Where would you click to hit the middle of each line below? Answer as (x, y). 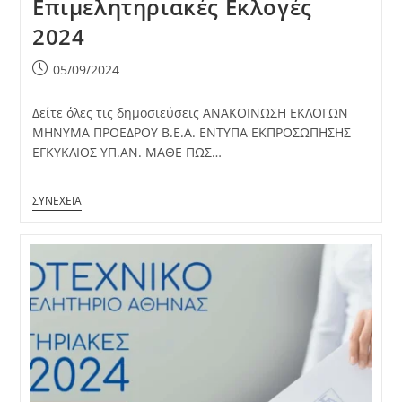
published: (63, 87)
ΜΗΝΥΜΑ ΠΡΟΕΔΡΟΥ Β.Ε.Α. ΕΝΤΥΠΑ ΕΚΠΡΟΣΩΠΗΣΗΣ (191, 132)
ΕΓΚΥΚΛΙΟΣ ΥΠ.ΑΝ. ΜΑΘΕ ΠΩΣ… (127, 152)
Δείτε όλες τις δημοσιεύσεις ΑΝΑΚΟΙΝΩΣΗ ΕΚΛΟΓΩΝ (190, 112)
